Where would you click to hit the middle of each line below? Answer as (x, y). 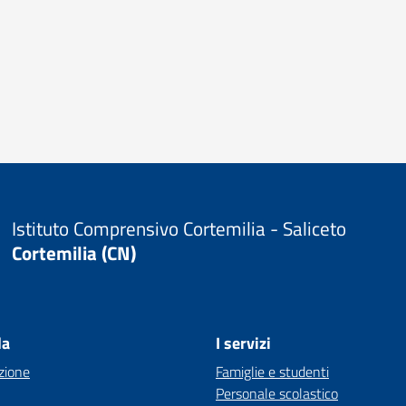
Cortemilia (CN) (73, 253)
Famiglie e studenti (272, 372)
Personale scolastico (277, 393)
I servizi (243, 343)
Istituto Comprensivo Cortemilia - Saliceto (179, 228)
